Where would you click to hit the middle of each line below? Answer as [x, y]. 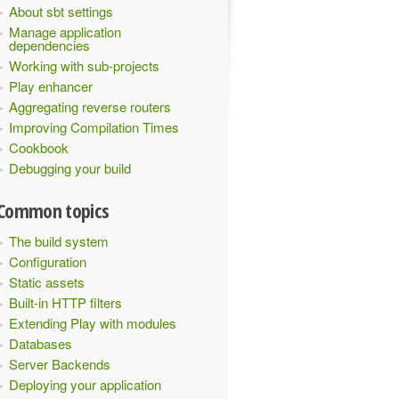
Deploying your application [85, 384]
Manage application [65, 32]
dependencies [49, 45]
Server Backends [60, 364]
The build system [59, 241]
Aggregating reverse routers [90, 106]
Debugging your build [70, 168]
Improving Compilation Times [94, 127]
